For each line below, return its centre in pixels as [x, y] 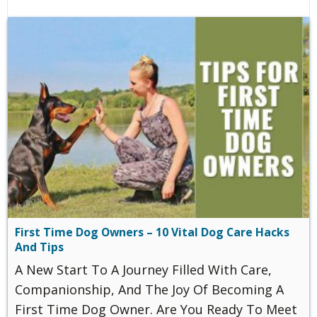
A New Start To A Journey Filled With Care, [143, 269]
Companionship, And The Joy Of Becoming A [149, 289]
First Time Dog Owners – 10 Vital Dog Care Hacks [152, 232]
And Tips [39, 247]
